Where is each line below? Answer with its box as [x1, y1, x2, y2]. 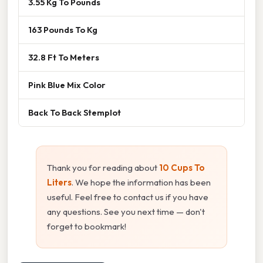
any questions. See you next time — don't [47, 205, 205, 217]
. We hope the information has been [72, 176, 211, 188]
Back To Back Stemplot [28, 106, 121, 118]
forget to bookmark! [47, 220, 126, 232]
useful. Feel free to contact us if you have [47, 191, 208, 203]
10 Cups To [159, 161, 205, 173]
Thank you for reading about [47, 161, 159, 173]
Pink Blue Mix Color [28, 79, 106, 90]
